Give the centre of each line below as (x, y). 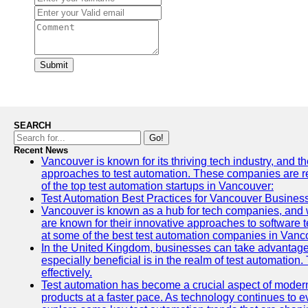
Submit (54, 65)
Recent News (41, 150)
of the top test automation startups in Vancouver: (157, 186)
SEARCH (32, 125)
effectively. (67, 273)
